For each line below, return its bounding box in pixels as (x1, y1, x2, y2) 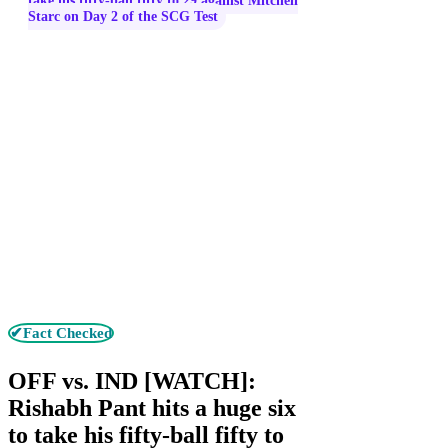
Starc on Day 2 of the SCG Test (28, 9, 218, 24)
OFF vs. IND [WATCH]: (8, 367, 256, 394)
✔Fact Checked (10, 325, 112, 341)
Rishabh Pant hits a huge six (8, 394, 296, 421)
